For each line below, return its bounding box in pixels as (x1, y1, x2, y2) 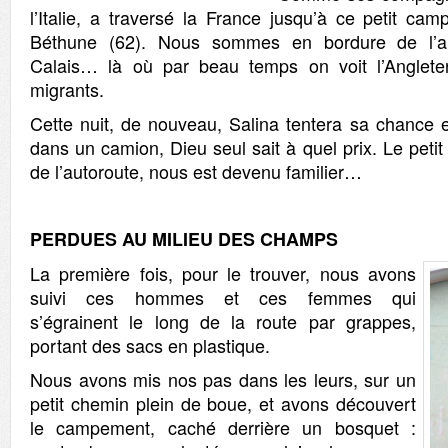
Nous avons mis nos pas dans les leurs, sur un (30, 366, 416, 392)
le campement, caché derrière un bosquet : (30, 414, 416, 440)
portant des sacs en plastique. (30, 332, 270, 358)
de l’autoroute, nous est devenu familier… (30, 158, 362, 184)
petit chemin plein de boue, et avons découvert (30, 390, 416, 416)
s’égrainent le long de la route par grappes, (30, 308, 416, 334)
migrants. (30, 76, 104, 102)
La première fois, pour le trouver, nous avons (30, 260, 416, 286)
